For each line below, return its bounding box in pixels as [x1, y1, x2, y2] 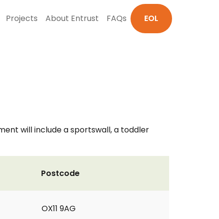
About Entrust [45, 13, 99, 24]
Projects [6, 13, 38, 24]
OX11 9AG [42, 203, 76, 214]
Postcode [41, 168, 80, 179]
